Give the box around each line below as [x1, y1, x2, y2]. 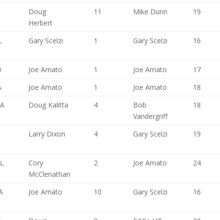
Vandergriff [133, 111, 168, 121]
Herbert [28, 18, 53, 27]
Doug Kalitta [28, 100, 69, 110]
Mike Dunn [133, 7, 168, 16]
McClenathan [28, 169, 71, 179]
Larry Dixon [28, 129, 66, 138]
